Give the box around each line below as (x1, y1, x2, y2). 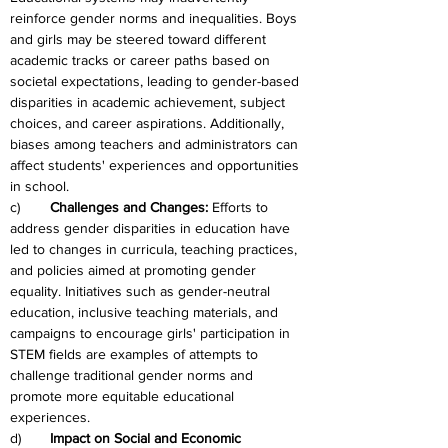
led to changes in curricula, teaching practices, (10, 241, 301, 257)
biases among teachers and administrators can (10, 136, 302, 152)
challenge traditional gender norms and (10, 367, 257, 383)
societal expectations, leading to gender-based (10, 73, 303, 89)
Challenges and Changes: (50, 199, 212, 215)
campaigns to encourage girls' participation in (10, 325, 294, 341)
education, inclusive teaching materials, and (10, 304, 282, 320)
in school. (10, 178, 69, 194)
